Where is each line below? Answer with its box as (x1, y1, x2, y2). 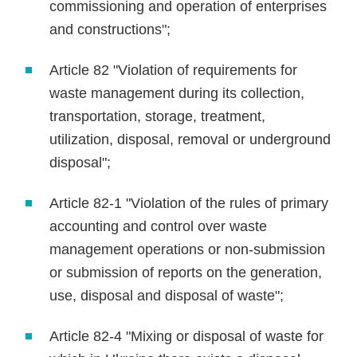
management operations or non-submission (49, 241, 326, 257)
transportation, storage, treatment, (49, 108, 266, 124)
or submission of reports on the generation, (49, 265, 323, 280)
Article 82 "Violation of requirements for (49, 62, 298, 78)
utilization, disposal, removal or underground (49, 131, 331, 147)
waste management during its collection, (49, 85, 305, 101)
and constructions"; (49, 22, 171, 37)
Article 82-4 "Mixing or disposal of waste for (49, 328, 324, 344)
